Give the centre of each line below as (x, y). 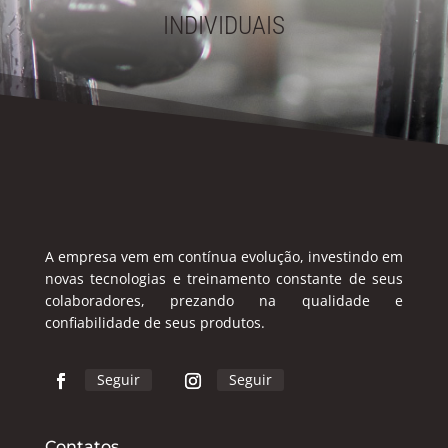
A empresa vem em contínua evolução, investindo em (224, 257)
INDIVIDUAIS (223, 26)
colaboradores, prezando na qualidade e (224, 301)
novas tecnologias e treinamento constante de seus (224, 279)
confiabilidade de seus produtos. (154, 323)
